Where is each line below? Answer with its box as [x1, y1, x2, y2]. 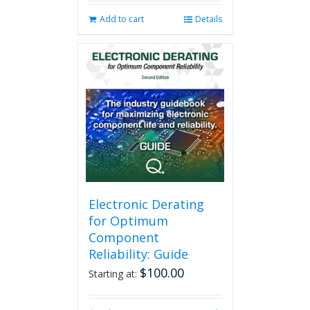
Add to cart [99, 13, 144, 25]
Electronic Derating [88, 196, 204, 212]
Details [194, 13, 222, 25]
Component [88, 229, 159, 246]
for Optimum [88, 212, 168, 229]
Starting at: [88, 267, 140, 280]
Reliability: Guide [88, 246, 188, 262]
